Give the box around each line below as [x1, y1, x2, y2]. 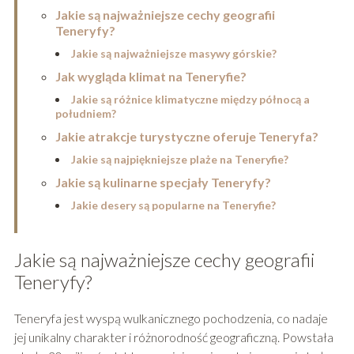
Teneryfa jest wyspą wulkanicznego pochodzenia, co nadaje [13, 311, 328, 326]
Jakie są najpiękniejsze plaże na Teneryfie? [70, 153, 288, 167]
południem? [55, 107, 116, 121]
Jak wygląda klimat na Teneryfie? [55, 69, 247, 85]
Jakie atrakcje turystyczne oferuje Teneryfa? [55, 129, 318, 145]
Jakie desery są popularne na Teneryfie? [70, 198, 276, 213]
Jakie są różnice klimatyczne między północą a [70, 92, 310, 107]
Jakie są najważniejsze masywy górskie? [70, 47, 277, 61]
